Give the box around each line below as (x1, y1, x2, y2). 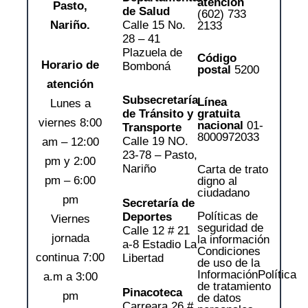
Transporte (122, 121, 182, 135)
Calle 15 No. (122, 18, 186, 32)
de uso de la (197, 256, 261, 269)
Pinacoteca (122, 285, 183, 299)
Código (197, 52, 237, 65)
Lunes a (49, 96, 91, 110)
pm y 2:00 (45, 154, 96, 168)
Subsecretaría (122, 93, 199, 107)
